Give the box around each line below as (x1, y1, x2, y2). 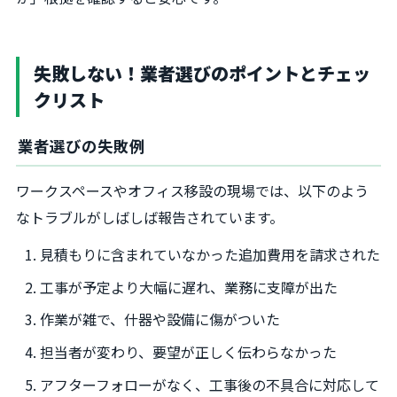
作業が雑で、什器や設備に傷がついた (40, 308, 281, 331)
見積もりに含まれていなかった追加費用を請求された (40, 243, 381, 265)
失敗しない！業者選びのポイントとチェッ (34, 59, 370, 86)
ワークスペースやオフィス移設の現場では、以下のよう (16, 179, 369, 201)
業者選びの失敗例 (18, 134, 145, 157)
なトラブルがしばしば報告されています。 (16, 206, 284, 228)
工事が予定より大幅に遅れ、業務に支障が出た (40, 276, 339, 298)
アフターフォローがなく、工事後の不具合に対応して (40, 373, 380, 395)
